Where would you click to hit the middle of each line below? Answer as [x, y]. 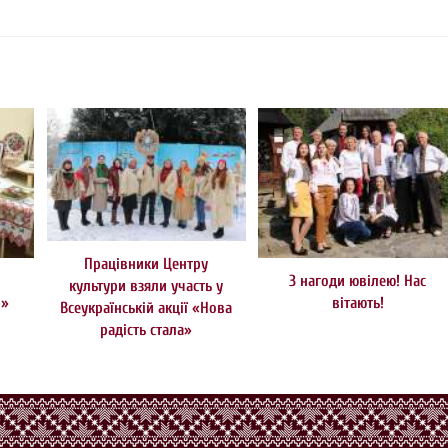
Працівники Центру [146, 264]
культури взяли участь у [146, 286]
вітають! [357, 302]
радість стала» [146, 330]
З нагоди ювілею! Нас [358, 280]
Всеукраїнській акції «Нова [146, 308]
